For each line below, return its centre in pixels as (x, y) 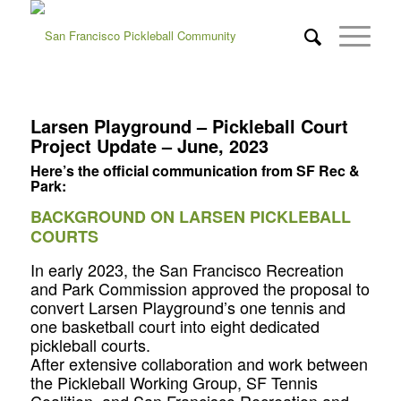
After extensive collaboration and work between (199, 363)
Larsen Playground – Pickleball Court (189, 126)
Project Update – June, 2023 (149, 145)
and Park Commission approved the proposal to (200, 288)
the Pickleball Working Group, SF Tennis (174, 382)
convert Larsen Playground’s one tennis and (188, 307)
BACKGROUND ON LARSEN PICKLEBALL (190, 217)
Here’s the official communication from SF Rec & (195, 171)
